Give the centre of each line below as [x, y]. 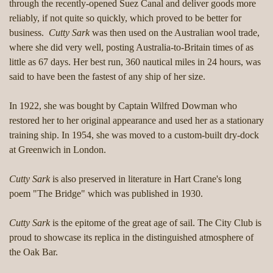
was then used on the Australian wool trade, [175, 33]
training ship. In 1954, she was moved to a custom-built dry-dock [134, 135]
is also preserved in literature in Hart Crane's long [147, 179]
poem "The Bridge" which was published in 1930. [106, 194]
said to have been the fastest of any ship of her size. [107, 77]
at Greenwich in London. [59, 150]
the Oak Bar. [35, 252]
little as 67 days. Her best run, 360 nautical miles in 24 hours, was [135, 62]
